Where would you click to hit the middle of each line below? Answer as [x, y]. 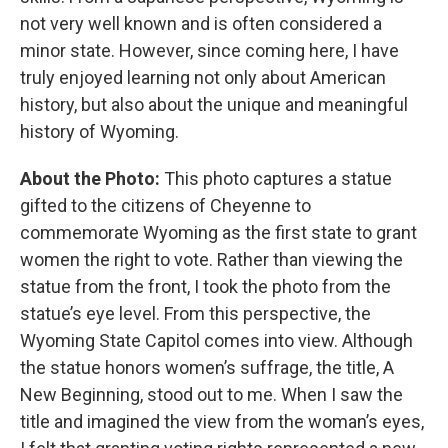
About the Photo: [90, 179]
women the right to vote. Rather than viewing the [211, 260]
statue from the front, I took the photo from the [205, 287]
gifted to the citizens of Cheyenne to [165, 206]
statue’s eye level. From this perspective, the [195, 314]
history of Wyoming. [99, 132]
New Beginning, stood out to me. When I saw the [211, 395]
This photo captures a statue [276, 179]
